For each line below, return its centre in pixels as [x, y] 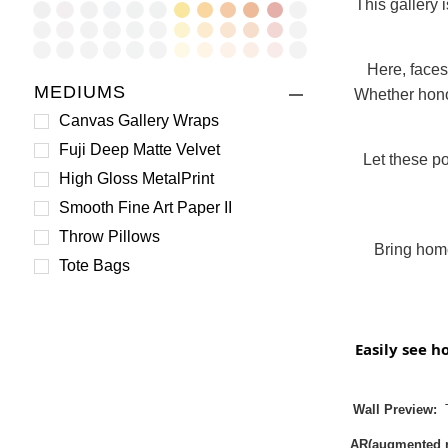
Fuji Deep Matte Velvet [139, 149]
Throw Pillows [109, 236]
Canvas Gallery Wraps [139, 120]
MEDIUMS [80, 92]
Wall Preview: [395, 409]
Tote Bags [94, 265]
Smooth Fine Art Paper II [145, 207]
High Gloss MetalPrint [136, 178]
